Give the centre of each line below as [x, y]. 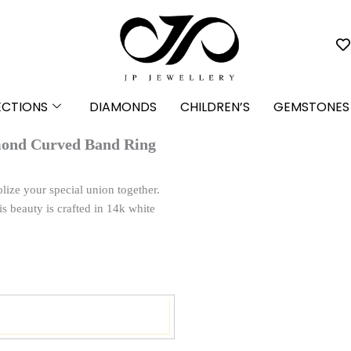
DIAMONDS [123, 107]
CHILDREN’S [215, 107]
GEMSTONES [311, 107]
